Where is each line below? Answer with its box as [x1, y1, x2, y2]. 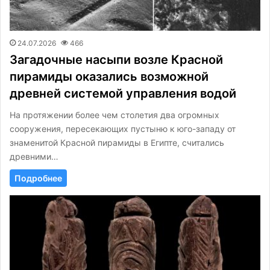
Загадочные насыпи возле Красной [10, 52, 223, 67]
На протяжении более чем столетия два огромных [10, 110, 219, 121]
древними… [10, 151, 58, 162]
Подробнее [14, 173, 62, 184]
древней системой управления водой [10, 86, 236, 101]
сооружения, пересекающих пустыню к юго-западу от [10, 124, 236, 134]
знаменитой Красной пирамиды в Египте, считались [10, 137, 224, 148]
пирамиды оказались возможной [10, 69, 209, 84]
